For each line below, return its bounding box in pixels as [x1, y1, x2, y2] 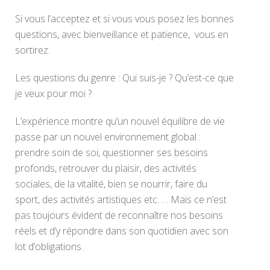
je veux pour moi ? [15, 87, 92, 100]
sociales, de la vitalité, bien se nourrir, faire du [15, 177, 207, 190]
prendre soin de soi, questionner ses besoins [15, 146, 208, 159]
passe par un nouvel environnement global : [15, 130, 201, 143]
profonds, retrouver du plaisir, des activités [15, 162, 196, 175]
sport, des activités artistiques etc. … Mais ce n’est [15, 193, 227, 206]
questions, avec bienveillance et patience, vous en [15, 28, 228, 41]
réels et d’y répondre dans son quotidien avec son [15, 224, 228, 237]
